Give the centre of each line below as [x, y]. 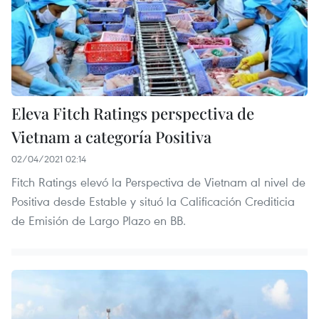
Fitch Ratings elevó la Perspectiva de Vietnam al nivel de [158, 182]
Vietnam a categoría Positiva [111, 136]
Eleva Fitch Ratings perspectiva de [133, 113]
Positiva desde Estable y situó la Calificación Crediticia [153, 201]
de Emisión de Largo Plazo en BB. [99, 220]
